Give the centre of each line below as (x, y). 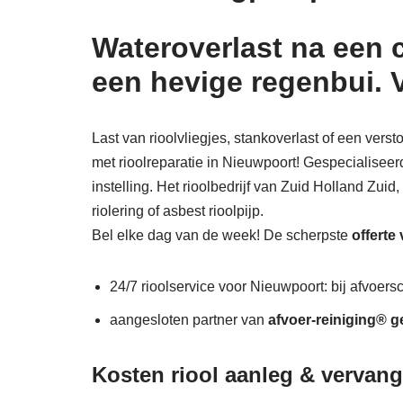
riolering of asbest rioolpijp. (178, 211)
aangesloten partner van (189, 320)
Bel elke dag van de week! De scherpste (222, 236)
